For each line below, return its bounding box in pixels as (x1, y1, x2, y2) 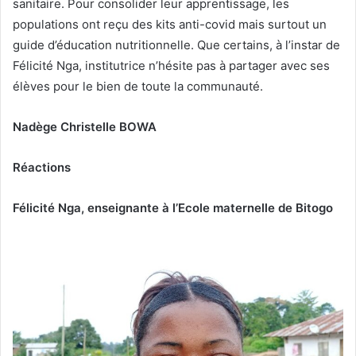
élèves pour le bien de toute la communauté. (13, 78, 263, 94)
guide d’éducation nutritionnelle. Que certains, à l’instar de (13, 37, 340, 52)
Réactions (13, 159, 71, 175)
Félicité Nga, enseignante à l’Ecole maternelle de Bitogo (13, 199, 333, 215)
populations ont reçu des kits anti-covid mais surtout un (13, 16, 327, 32)
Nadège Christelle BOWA (13, 118, 157, 134)
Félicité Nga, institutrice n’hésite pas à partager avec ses (13, 57, 330, 73)
